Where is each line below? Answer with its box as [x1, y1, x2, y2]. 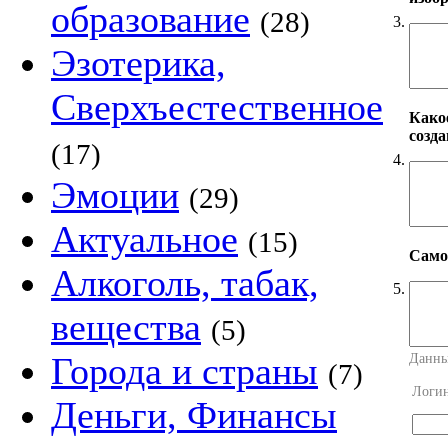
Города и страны [51, 350, 318, 392]
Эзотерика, [51, 42, 226, 84]
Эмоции [51, 174, 179, 216]
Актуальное [51, 218, 238, 260]
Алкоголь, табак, [51, 262, 319, 304]
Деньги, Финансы [51, 394, 337, 436]
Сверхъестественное [51, 86, 383, 128]
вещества [51, 306, 201, 348]
